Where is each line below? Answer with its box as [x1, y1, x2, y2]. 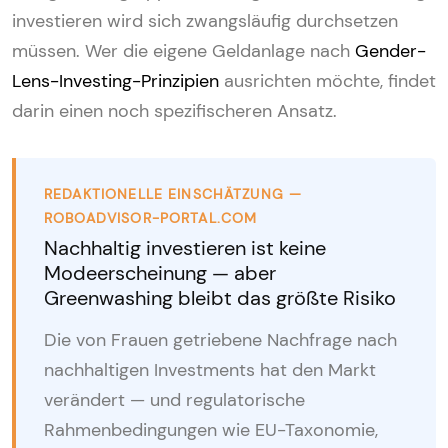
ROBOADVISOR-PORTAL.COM [44, 208, 258, 227]
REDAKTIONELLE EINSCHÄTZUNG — [44, 184, 303, 203]
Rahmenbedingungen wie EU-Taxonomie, [44, 417, 378, 442]
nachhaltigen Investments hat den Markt [44, 357, 376, 382]
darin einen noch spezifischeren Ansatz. [12, 98, 337, 123]
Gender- [355, 38, 426, 63]
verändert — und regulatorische [44, 387, 305, 412]
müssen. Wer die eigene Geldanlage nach [12, 38, 355, 63]
